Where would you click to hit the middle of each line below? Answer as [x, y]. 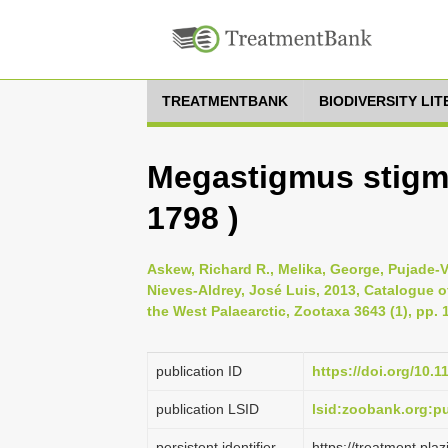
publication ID [199, 371]
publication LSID [207, 409]
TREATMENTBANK [225, 101]
